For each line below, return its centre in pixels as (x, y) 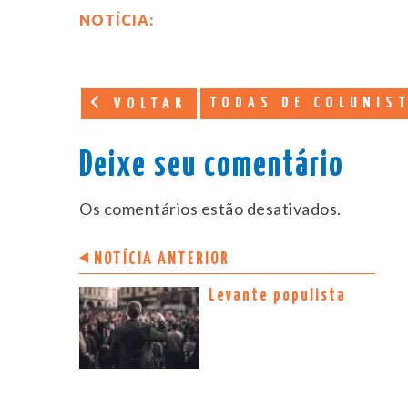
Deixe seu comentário (212, 167)
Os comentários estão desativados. (210, 209)
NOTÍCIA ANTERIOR (162, 260)
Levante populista (277, 296)
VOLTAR (147, 105)
